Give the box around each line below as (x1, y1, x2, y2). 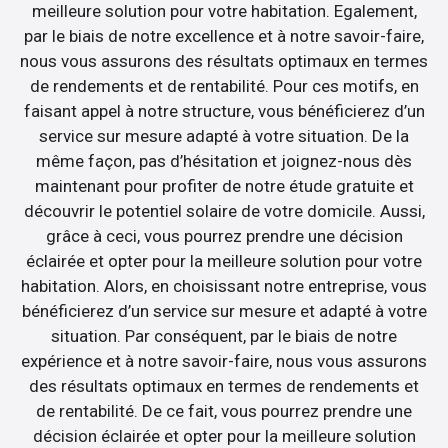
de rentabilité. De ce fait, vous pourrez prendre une (36, 400, 412, 421)
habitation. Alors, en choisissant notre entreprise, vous (21, 275, 427, 296)
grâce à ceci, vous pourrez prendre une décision (45, 225, 403, 246)
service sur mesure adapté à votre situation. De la (39, 125, 409, 146)
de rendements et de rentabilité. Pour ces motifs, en (29, 75, 419, 96)
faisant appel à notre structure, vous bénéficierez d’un (23, 100, 425, 121)
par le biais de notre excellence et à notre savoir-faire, (24, 25, 424, 46)
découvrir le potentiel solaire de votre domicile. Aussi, (23, 200, 425, 221)
